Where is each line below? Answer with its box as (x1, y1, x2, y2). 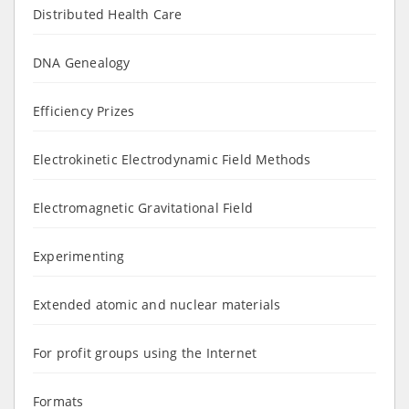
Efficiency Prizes (33, 101, 135, 120)
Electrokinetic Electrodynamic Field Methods (33, 150, 311, 168)
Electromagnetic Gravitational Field (33, 198, 253, 216)
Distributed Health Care (33, 5, 183, 23)
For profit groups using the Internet (33, 343, 257, 362)
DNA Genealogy (33, 53, 131, 71)
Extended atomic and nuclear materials (33, 295, 281, 313)
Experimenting (33, 246, 125, 265)
